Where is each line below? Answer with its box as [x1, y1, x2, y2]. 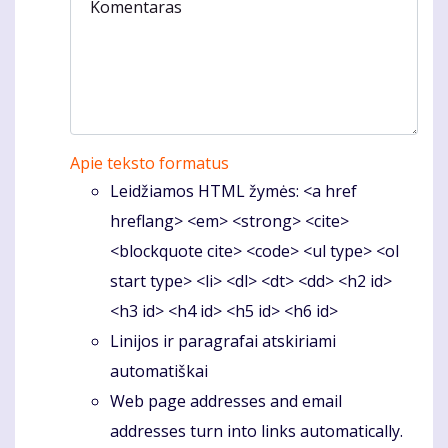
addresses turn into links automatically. [110, 419, 403, 442]
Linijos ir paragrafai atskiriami [110, 329, 336, 352]
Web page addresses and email [110, 389, 342, 412]
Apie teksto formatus [70, 151, 229, 174]
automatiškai [110, 359, 208, 382]
